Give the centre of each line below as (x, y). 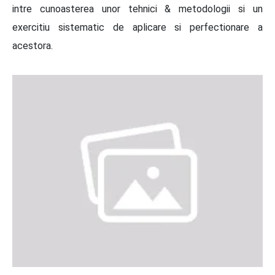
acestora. (33, 46)
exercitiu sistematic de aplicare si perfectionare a (137, 27)
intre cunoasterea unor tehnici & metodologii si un (137, 9)
